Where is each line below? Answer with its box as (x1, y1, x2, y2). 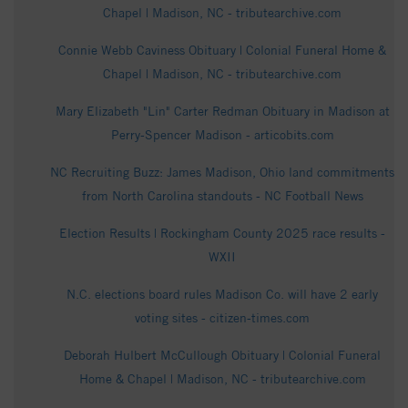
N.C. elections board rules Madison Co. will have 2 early (66, 287, 378, 302)
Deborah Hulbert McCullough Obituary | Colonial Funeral (64, 348, 381, 363)
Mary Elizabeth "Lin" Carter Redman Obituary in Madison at (55, 104, 390, 119)
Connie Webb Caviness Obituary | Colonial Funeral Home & (58, 43, 386, 58)
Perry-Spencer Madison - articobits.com (110, 127, 334, 143)
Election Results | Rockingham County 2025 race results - (59, 226, 385, 241)
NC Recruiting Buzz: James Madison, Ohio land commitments (50, 165, 394, 180)
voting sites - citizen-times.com (135, 311, 310, 326)
